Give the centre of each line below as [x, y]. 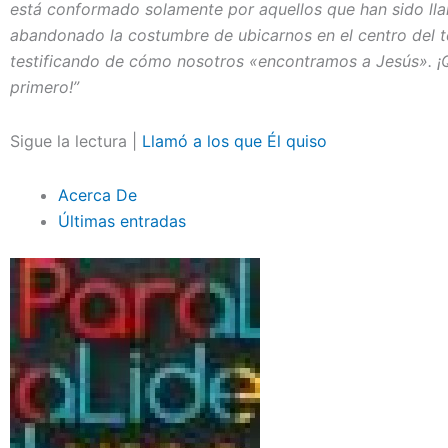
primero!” [44, 87]
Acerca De [97, 195]
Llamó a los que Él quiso [234, 141]
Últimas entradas [122, 221]
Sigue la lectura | [76, 141]
